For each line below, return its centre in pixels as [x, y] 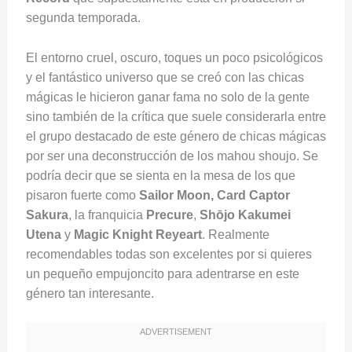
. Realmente [235, 234]
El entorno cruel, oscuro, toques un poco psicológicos [174, 57]
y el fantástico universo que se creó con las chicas [165, 77]
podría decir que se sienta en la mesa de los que [160, 175]
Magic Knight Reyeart [137, 234]
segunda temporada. [83, 18]
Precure [169, 214]
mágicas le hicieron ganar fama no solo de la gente [167, 97]
